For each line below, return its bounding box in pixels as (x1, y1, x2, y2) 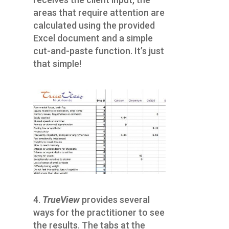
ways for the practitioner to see (33, 207, 165, 218)
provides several (81, 194, 150, 205)
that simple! (33, 58, 81, 70)
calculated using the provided (33, 20, 155, 31)
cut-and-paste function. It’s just (33, 45, 164, 57)
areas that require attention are (33, 7, 165, 18)
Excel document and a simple (33, 33, 153, 44)
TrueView (42, 194, 80, 205)
